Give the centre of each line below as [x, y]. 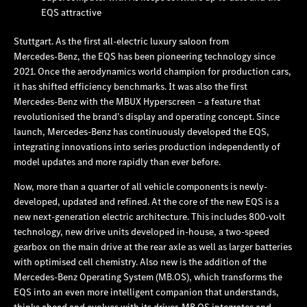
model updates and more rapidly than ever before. [117, 161]
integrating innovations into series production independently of [147, 146]
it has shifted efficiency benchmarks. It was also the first [131, 86]
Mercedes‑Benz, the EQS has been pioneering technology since [145, 56]
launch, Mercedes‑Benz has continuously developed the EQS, [142, 131]
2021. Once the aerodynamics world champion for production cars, [152, 71]
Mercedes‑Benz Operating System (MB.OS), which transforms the [148, 277]
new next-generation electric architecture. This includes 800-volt [149, 216]
